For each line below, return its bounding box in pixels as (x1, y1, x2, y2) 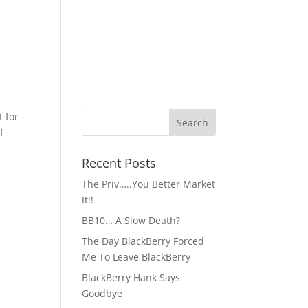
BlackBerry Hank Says (82, 271, 181, 284)
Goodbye (82, 287, 123, 300)
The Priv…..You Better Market (82, 177, 216, 190)
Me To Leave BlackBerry (82, 250, 191, 263)
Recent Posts (82, 155, 157, 171)
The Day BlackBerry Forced (82, 234, 205, 247)
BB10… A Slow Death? (82, 214, 181, 227)
